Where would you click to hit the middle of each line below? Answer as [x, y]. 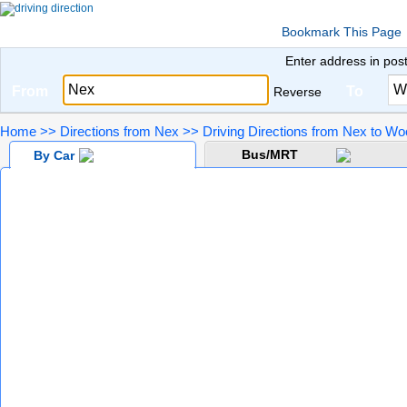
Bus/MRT [270, 154]
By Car [54, 155]
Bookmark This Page [342, 32]
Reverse [298, 92]
